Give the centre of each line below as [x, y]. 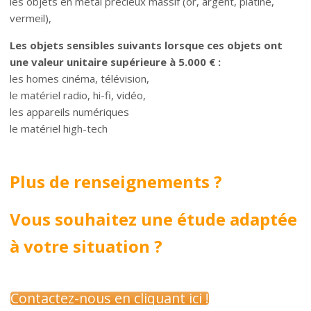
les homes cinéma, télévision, [80, 78]
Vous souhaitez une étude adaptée [154, 219]
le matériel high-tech [59, 128]
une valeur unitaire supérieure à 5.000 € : [116, 61]
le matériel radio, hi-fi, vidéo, [78, 95]
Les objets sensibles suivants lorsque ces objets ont [146, 45]
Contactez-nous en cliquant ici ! [110, 298]
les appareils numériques [70, 111]
